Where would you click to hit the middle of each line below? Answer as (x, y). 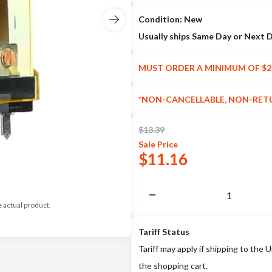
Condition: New (170, 19)
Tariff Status (164, 232)
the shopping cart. (173, 266)
